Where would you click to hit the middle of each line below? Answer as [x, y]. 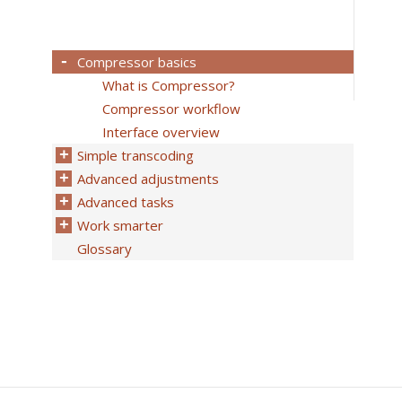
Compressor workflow [171, 109]
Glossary [105, 249]
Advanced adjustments [148, 179]
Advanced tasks [126, 202]
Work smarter [120, 225]
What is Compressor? [169, 85]
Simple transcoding [135, 155]
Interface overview [161, 132]
